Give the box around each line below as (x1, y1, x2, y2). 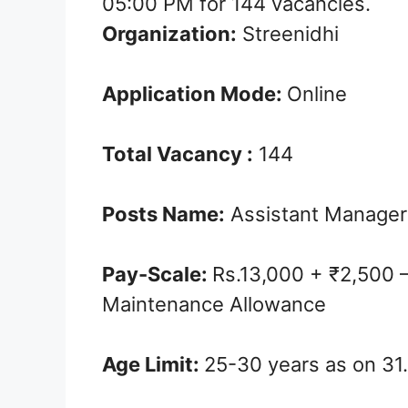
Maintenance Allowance (102, 292, 326, 317)
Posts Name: (102, 202, 225, 227)
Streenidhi (237, 22, 339, 46)
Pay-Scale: (102, 262, 212, 287)
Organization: (102, 22, 237, 46)
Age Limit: (102, 352, 204, 377)
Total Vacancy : (102, 142, 253, 167)
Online (287, 82, 347, 107)
